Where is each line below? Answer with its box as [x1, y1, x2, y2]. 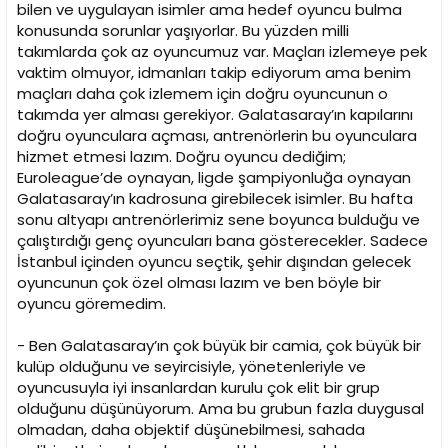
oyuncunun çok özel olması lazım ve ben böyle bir [17, 272, 381, 294]
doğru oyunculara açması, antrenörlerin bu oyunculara [17, 125, 417, 147]
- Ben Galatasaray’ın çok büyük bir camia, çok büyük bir [17, 335, 421, 357]
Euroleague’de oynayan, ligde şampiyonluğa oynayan [17, 167, 411, 189]
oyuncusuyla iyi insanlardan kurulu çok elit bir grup [17, 377, 380, 399]
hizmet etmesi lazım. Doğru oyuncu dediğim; [17, 146, 346, 168]
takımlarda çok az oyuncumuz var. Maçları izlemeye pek [17, 41, 427, 63]
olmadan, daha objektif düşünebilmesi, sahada [17, 419, 365, 441]
